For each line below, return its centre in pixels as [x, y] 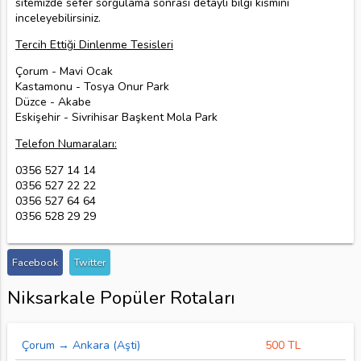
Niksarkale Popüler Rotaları [121, 298]
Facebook [35, 262]
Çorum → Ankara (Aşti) [81, 345]
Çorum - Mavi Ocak [64, 71]
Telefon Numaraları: [66, 143]
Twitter [89, 262]
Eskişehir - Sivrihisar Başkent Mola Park [116, 117]
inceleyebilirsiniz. [58, 18]
